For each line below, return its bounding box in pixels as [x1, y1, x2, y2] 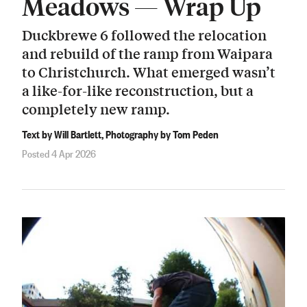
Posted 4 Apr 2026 [22, 145, 96, 161]
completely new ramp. [22, 99, 170, 119]
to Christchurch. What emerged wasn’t [22, 62, 275, 82]
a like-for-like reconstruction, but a [22, 80, 254, 101]
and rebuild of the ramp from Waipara [22, 43, 273, 64]
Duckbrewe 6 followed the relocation [22, 25, 267, 45]
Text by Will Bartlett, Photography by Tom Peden [22, 125, 219, 141]
